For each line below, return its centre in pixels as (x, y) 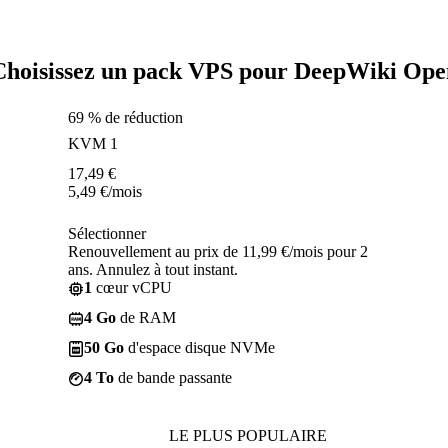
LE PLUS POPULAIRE (248, 435)
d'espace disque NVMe (199, 347)
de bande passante (173, 377)
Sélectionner (107, 233)
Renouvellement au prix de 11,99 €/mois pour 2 (218, 251)
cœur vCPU (132, 287)
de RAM (146, 317)
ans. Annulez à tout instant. (153, 269)
